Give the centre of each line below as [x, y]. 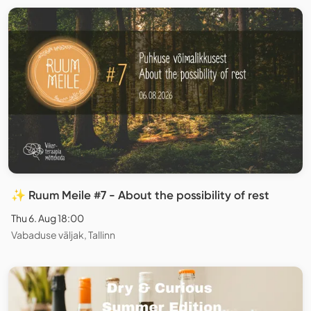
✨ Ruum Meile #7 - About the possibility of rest [140, 195]
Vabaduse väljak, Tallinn [63, 234]
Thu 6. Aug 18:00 [48, 218]
